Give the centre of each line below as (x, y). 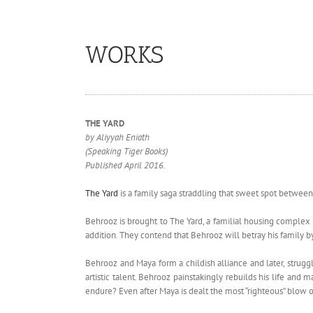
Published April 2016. (125, 165)
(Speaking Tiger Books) (126, 151)
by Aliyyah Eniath (117, 137)
